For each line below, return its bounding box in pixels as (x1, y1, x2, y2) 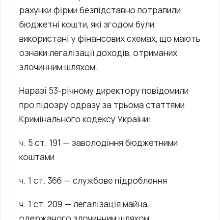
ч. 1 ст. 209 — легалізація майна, (19, 197, 149, 210)
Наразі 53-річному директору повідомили (19, 84, 189, 96)
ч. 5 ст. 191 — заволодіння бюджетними (19, 136, 178, 148)
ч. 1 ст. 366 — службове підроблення (19, 174, 167, 186)
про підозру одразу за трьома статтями (19, 98, 185, 110)
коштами (19, 150, 55, 163)
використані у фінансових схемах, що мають (19, 32, 200, 44)
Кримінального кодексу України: (19, 112, 151, 125)
